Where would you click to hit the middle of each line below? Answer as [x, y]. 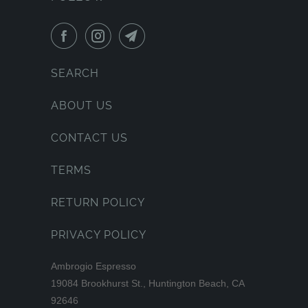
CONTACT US [89, 138]
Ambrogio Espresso [93, 266]
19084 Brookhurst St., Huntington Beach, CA [147, 283]
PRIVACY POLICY [99, 235]
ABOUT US [82, 106]
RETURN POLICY [98, 202]
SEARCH [75, 73]
